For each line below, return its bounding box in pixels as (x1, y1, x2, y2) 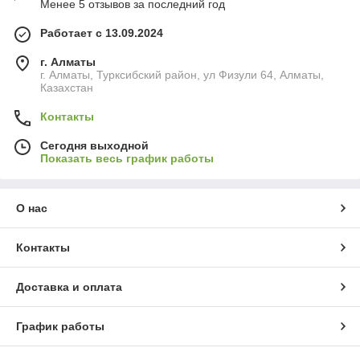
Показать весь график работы (40, 151, 214, 165)
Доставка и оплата (16, 280, 122, 293)
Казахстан (40, 80, 93, 94)
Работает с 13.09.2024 (40, 26, 163, 39)
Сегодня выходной (40, 138, 149, 152)
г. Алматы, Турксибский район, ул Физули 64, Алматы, (40, 67, 324, 81)
